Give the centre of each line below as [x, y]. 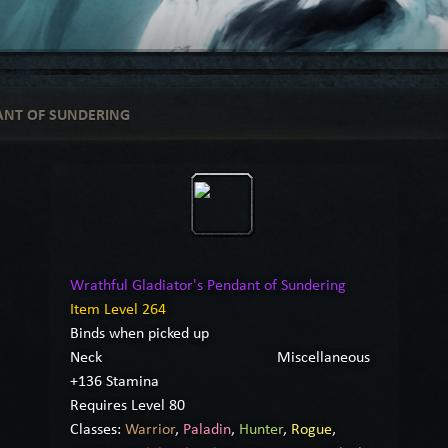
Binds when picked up [139, 332]
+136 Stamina [114, 380]
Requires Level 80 [127, 404]
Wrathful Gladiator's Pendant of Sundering [208, 284]
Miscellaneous [323, 356]
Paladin [207, 428]
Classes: [97, 428]
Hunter [261, 428]
